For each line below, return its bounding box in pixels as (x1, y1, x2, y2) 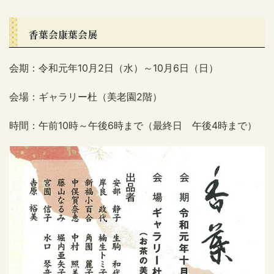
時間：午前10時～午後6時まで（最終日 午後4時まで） (9, 119, 257, 131)
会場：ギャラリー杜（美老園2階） (9, 91, 162, 103)
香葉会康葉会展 (29, 27, 97, 42)
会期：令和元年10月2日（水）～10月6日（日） (9, 62, 218, 74)
